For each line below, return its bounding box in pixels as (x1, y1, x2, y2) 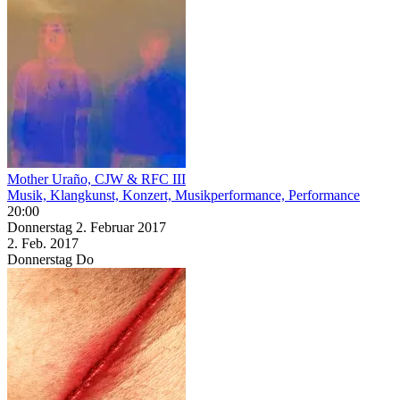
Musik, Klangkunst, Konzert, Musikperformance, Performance (7, 187, 360, 203)
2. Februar (76, 219, 137, 235)
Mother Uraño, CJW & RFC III (7, 171, 186, 187)
